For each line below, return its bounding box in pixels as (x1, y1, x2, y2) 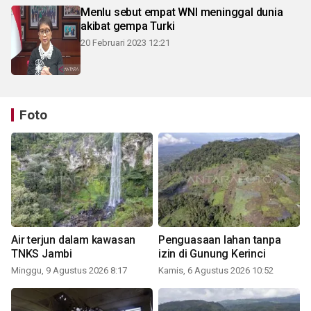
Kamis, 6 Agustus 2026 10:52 (158, 265, 274, 276)
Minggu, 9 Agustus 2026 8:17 (11, 265, 127, 276)
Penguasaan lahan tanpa (158, 233, 281, 247)
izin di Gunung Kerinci (158, 247, 266, 261)
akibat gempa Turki (81, 19, 175, 33)
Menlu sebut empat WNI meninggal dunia (81, 6, 283, 19)
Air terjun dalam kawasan (11, 233, 136, 247)
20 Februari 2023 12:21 (81, 37, 170, 49)
